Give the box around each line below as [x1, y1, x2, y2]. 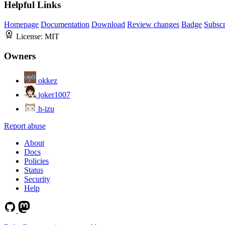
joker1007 [38, 90, 70, 99]
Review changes [127, 20, 179, 29]
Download [91, 20, 125, 29]
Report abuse [4, 121, 46, 130]
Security [24, 174, 50, 183]
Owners [4, 50, 36, 61]
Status [24, 165, 43, 174]
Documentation [41, 20, 89, 29]
